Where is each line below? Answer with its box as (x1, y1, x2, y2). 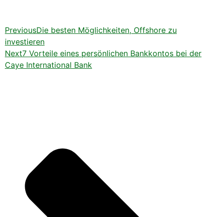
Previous (5, 25, 36, 35)
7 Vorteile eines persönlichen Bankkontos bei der (22, 48, 201, 59)
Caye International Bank (5, 60, 92, 70)
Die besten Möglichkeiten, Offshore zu (36, 25, 177, 35)
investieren (5, 37, 45, 47)
